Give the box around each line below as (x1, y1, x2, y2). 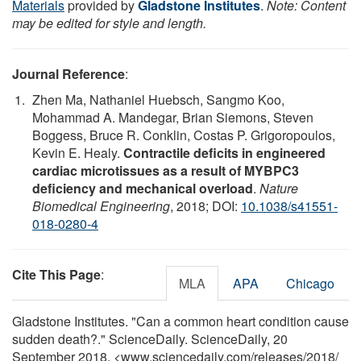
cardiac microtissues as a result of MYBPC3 (32, 160, 299, 180)
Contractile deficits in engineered (123, 143, 326, 162)
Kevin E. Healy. (32, 143, 123, 162)
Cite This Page (12, 264, 101, 284)
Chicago (286, 273, 334, 293)
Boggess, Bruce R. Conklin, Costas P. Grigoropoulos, (32, 125, 335, 144)
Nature (259, 178, 298, 197)
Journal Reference (12, 64, 125, 83)
